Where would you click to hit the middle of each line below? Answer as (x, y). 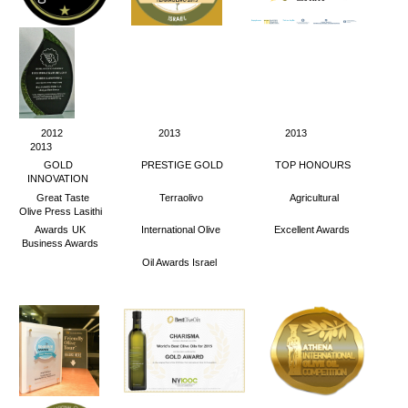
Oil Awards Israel (118, 262)
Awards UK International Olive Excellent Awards (204, 230)
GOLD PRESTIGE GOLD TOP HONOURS (204, 165)
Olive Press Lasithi (61, 211)
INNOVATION (54, 179)
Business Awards (59, 244)
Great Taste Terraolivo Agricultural (204, 197)
